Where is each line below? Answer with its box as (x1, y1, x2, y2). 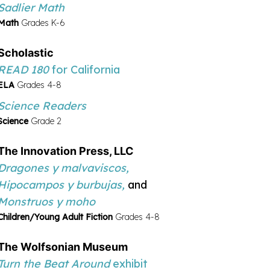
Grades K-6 (21, 17, 65, 28)
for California (52, 62, 120, 77)
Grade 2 (31, 115, 61, 127)
